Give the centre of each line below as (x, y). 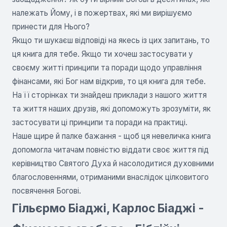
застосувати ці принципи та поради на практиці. (100, 122)
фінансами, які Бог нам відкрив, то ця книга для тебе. (109, 81)
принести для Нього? (51, 26)
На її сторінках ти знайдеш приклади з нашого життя (109, 95)
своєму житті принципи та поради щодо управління (107, 67)
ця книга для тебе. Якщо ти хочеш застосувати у (103, 54)
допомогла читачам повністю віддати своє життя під (110, 149)
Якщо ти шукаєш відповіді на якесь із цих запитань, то (111, 40)
